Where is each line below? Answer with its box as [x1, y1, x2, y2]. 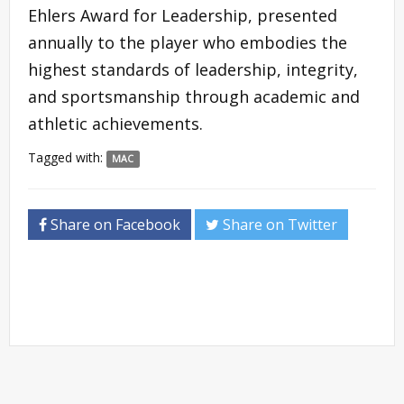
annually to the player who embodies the [28, 31, 347, 53]
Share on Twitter [219, 214, 337, 234]
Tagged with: [28, 148, 106, 166]
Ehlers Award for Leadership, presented [28, 4, 337, 26]
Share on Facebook [47, 214, 180, 234]
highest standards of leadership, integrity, [28, 58, 358, 80]
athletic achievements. [28, 112, 203, 134]
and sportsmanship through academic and [28, 85, 360, 107]
